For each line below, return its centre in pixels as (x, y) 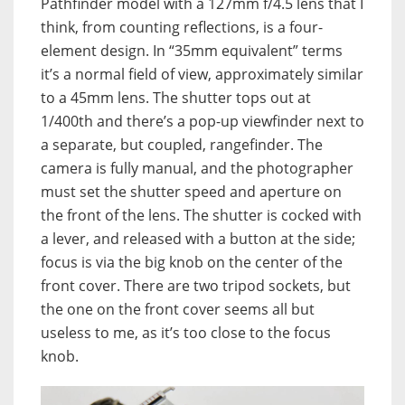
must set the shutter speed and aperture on (191, 192)
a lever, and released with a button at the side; (198, 239)
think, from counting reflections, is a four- (182, 28)
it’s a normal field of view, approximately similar (202, 75)
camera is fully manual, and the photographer (197, 169)
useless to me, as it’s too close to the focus (186, 333)
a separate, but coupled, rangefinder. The (182, 145)
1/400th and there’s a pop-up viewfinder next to (202, 122)
